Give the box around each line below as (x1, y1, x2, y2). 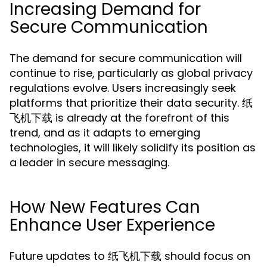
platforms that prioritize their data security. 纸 (10, 95, 253, 110)
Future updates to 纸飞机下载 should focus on (10, 249, 250, 263)
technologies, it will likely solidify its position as (10, 140, 256, 155)
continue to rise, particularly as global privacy (10, 66, 253, 80)
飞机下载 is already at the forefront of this (10, 110, 229, 125)
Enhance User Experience (10, 213, 215, 237)
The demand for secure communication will (10, 51, 242, 66)
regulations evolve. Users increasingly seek (10, 80, 236, 95)
